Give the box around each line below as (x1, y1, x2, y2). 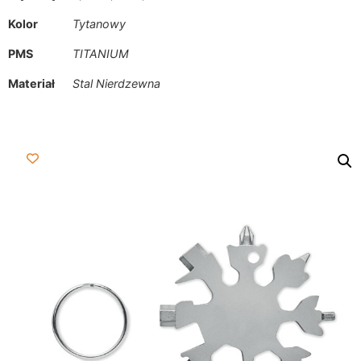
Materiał (8, 77, 55, 91)
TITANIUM (73, 47, 129, 61)
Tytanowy (73, 17, 126, 31)
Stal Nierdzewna (73, 77, 160, 91)
